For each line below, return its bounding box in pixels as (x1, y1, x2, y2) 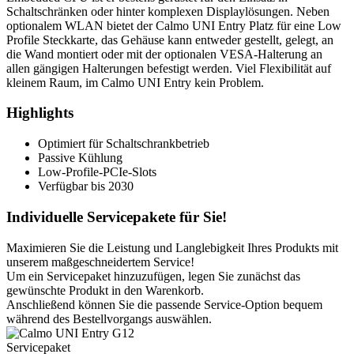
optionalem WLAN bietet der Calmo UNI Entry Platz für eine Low (6, 18, 341, 32)
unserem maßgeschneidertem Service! (6, 254, 194, 269)
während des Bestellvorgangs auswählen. (6, 311, 212, 326)
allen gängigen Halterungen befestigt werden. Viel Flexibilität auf (6, 61, 331, 75)
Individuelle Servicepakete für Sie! (6, 208, 227, 225)
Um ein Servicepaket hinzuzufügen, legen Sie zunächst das (6, 269, 300, 283)
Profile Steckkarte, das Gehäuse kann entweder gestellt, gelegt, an (6, 32, 333, 47)
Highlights (6, 104, 73, 122)
